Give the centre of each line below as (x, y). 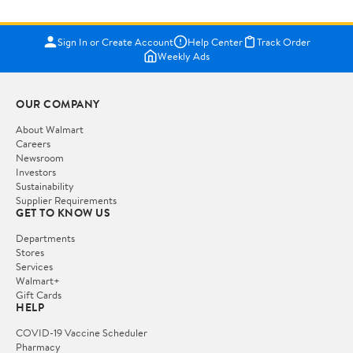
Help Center (215, 41)
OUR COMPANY (58, 104)
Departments (45, 238)
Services (34, 266)
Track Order (283, 41)
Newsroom (40, 157)
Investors (36, 171)
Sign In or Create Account (115, 41)
